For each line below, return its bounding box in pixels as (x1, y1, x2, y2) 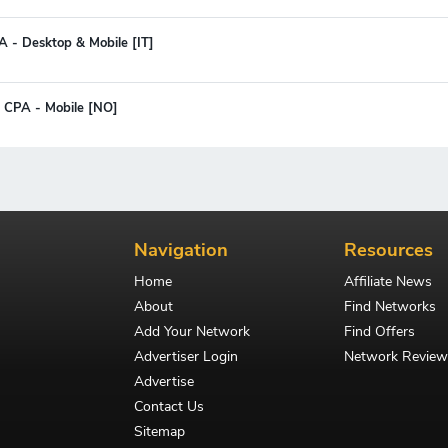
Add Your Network (134, 321, 250, 341)
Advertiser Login (134, 346, 238, 366)
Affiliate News (344, 271, 432, 291)
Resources (344, 236, 433, 262)
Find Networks (344, 296, 436, 316)
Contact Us (134, 396, 204, 416)
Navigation (134, 236, 228, 262)
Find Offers (344, 321, 415, 341)
